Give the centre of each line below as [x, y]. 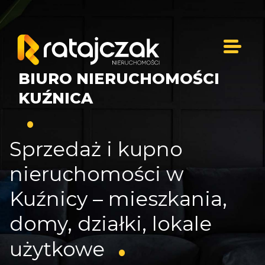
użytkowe [60, 249]
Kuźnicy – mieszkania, [118, 198]
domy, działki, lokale [111, 223]
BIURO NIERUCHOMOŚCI [119, 78]
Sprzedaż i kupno [96, 149]
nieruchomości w [97, 174]
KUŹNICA [56, 98]
